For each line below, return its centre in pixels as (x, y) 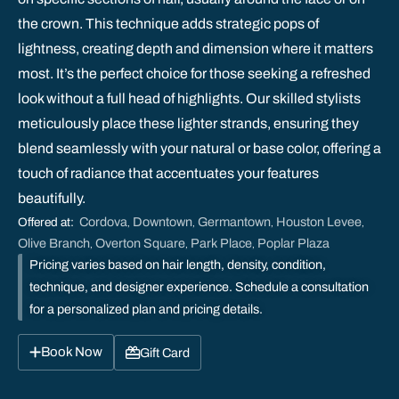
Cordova (103, 222)
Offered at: (46, 222)
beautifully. (52, 198)
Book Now (72, 352)
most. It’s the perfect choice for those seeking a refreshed (194, 73)
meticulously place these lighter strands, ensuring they (188, 123)
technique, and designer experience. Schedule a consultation (199, 287)
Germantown (234, 222)
